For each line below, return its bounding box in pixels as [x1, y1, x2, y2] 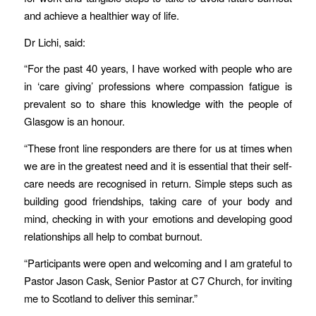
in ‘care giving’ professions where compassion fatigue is [23, 78, 293, 94]
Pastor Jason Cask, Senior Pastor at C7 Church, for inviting [23, 272, 293, 288]
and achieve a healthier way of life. [23, 8, 179, 23]
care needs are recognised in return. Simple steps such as [23, 176, 293, 191]
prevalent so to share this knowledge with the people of [23, 96, 293, 111]
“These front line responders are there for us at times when [23, 140, 293, 156]
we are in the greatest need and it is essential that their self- [23, 158, 293, 174]
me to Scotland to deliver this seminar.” [23, 290, 197, 305]
